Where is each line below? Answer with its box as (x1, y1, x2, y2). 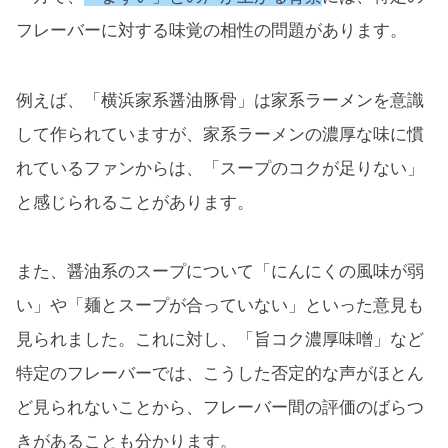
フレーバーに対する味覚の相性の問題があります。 (16, 20, 407, 40)
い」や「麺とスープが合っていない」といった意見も (16, 296, 424, 316)
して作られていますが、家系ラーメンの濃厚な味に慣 (16, 124, 424, 144)
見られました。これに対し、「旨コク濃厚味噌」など (16, 330, 424, 350)
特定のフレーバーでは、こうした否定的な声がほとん (16, 364, 424, 384)
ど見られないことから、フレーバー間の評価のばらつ (16, 398, 424, 418)
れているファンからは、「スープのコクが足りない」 (16, 158, 424, 178)
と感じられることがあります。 (16, 192, 254, 212)
